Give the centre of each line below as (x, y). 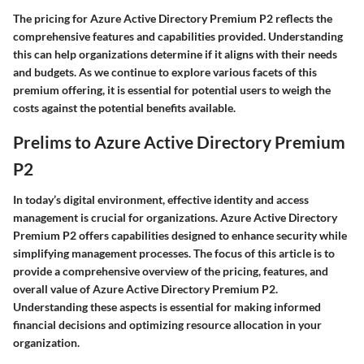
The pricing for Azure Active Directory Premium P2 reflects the (173, 19)
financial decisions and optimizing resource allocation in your (167, 324)
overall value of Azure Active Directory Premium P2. (145, 288)
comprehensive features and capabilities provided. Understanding (178, 37)
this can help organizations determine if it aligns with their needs (175, 54)
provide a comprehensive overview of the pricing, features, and (171, 271)
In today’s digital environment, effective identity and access (161, 199)
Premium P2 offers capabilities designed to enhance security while (180, 235)
